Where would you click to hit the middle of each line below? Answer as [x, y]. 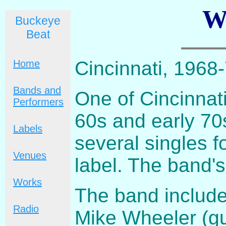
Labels [28, 129]
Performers [38, 102]
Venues [30, 155]
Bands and [37, 90]
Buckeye [38, 21]
